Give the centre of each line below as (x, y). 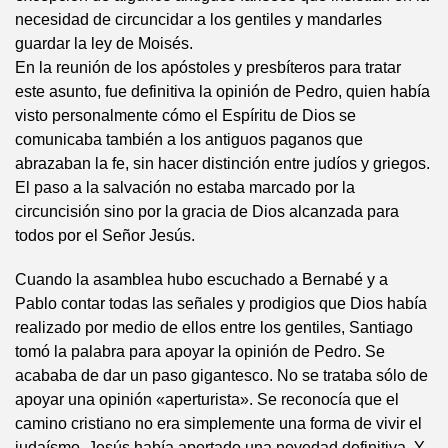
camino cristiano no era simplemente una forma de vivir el (218, 423)
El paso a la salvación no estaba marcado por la (185, 187)
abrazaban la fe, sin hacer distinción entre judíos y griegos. (222, 163)
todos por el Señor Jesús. (105, 235)
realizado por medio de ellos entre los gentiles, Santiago (214, 327)
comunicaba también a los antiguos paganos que (189, 139)
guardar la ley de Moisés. (104, 43)
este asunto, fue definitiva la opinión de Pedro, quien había (222, 91)
